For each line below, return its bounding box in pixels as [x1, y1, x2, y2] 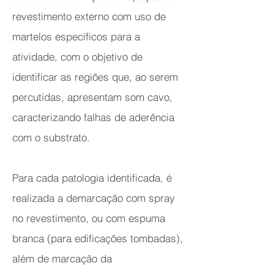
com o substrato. [12, 131, 93, 144]
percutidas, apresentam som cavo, [12, 91, 172, 103]
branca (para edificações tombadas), [12, 232, 183, 245]
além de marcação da [12, 252, 112, 265]
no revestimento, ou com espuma [12, 212, 165, 224]
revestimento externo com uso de [12, 10, 166, 23]
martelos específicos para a [12, 30, 140, 43]
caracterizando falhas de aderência [12, 111, 174, 124]
